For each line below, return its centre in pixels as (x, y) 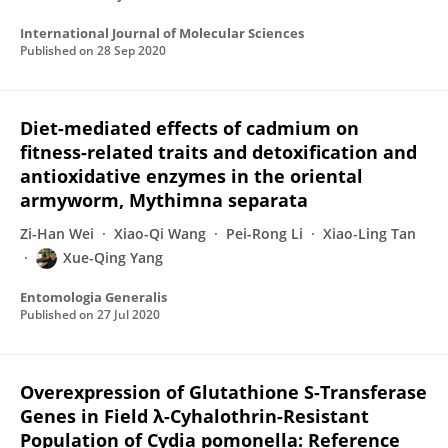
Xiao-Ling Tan (369, 233)
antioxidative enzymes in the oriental (191, 176)
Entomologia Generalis (93, 297)
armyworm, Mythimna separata (164, 200)
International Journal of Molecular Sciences (162, 33)
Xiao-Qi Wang (160, 233)
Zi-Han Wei (57, 233)
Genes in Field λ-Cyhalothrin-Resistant (194, 416)
